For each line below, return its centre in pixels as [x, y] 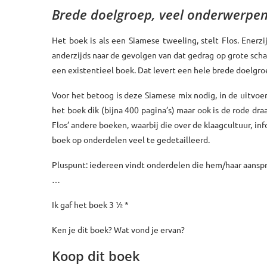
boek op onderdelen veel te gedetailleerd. [131, 139]
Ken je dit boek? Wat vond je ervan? [118, 229]
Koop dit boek [96, 255]
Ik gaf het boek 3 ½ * [90, 204]
